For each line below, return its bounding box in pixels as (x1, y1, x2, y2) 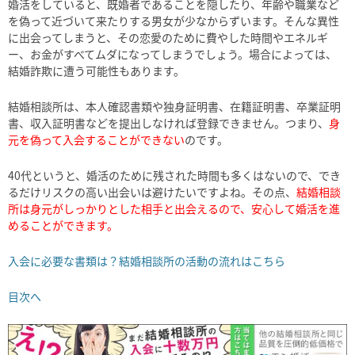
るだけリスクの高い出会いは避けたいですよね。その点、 (8, 183, 296, 200)
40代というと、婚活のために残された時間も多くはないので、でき (8, 166, 341, 183)
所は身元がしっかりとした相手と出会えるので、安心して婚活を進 (8, 200, 340, 216)
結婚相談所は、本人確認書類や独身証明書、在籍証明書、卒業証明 (8, 97, 341, 114)
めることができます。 (8, 216, 118, 233)
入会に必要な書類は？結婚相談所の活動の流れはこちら (8, 252, 285, 269)
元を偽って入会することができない (8, 131, 185, 147)
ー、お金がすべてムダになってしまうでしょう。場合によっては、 (8, 45, 337, 62)
